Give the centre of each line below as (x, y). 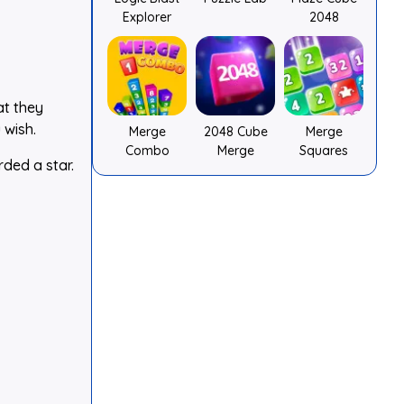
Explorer (147, 17)
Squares (324, 151)
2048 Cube (235, 132)
